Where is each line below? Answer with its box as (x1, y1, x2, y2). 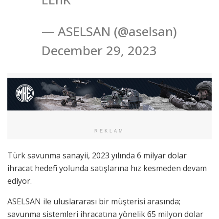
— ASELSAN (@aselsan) (42, 22, 177, 40)
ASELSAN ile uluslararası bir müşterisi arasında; (7, 196, 180, 207)
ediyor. (7, 175, 32, 187)
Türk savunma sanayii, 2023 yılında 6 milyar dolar (7, 150, 187, 161)
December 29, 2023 (42, 41, 157, 59)
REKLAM (94, 129, 125, 134)
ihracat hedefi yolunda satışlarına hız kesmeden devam (7, 163, 207, 174)
